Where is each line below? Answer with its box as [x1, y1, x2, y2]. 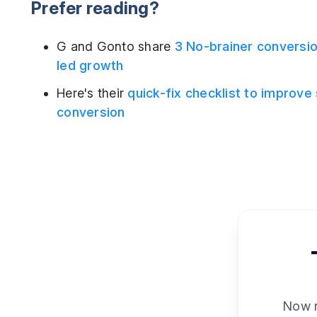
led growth [57, 57, 124, 73]
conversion [57, 104, 125, 120]
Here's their [57, 85, 128, 100]
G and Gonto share [57, 38, 175, 54]
